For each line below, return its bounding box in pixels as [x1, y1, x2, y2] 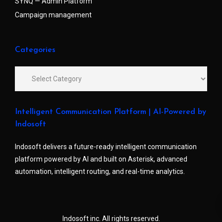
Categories [15, 46, 55, 55]
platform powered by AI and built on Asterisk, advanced [15, 155, 187, 164]
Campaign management [15, 11, 92, 19]
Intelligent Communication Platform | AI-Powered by [15, 108, 206, 116]
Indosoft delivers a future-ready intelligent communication [15, 143, 197, 151]
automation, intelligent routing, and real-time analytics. [15, 167, 185, 176]
